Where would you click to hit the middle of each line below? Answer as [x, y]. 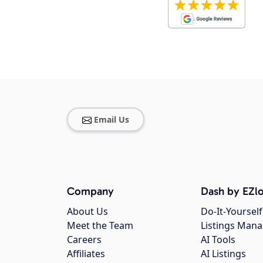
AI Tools [218, 240]
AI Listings [223, 254]
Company [90, 191]
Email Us [112, 120]
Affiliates [86, 254]
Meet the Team [100, 226]
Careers [84, 240]
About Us [87, 212]
